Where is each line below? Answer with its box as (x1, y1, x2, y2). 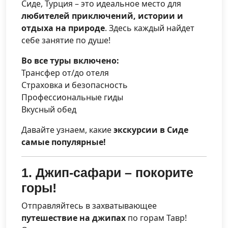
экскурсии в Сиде (113, 124, 188, 135)
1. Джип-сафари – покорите (21, 165, 193, 180)
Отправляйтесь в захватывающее (21, 199, 157, 211)
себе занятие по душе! (21, 34, 110, 46)
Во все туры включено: (21, 54, 119, 66)
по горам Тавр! (126, 212, 187, 223)
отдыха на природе (21, 22, 105, 34)
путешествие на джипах (21, 212, 126, 223)
